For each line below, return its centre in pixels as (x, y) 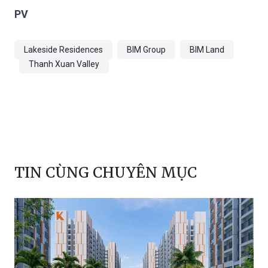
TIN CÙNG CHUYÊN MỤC (106, 173)
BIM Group (146, 50)
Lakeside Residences (63, 50)
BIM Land (207, 50)
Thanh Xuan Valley (64, 64)
